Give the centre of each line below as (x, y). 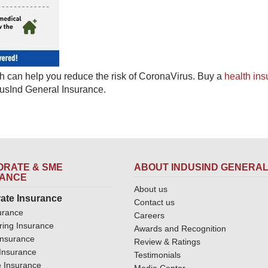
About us (151, 189)
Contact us (154, 202)
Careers (149, 215)
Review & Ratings (167, 242)
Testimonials (157, 255)
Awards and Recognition (180, 229)
